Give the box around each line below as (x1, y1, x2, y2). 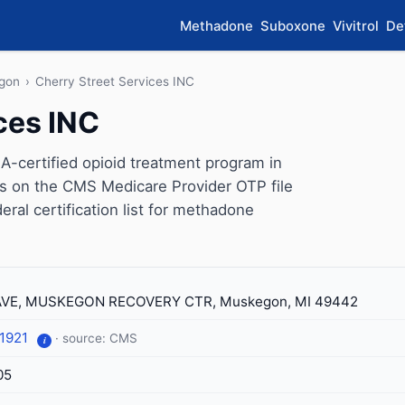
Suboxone (260, 17, 325, 34)
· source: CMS (55, 331, 137, 345)
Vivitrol (333, 17, 379, 34)
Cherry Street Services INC (35, 74, 194, 89)
